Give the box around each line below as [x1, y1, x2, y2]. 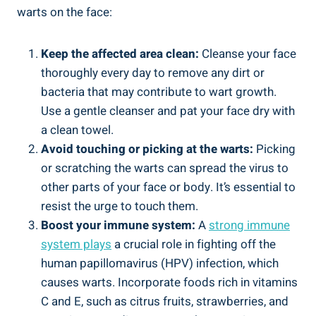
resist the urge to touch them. [41, 197, 198, 215]
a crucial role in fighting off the [111, 235, 276, 253]
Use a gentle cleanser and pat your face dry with [41, 102, 295, 120]
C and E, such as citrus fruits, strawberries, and [41, 292, 288, 310]
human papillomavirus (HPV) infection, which [41, 254, 279, 272]
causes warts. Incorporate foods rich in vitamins [41, 273, 298, 291]
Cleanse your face [199, 44, 296, 63]
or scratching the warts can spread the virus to [41, 159, 288, 177]
